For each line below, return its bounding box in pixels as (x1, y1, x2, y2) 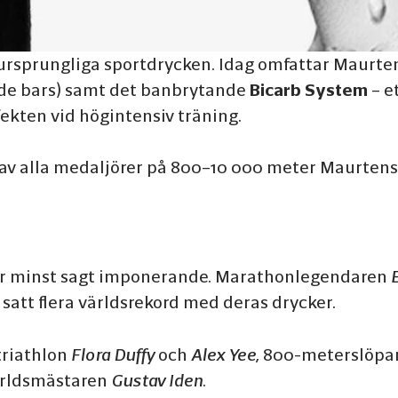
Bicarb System (250, 78, 368, 100)
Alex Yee (191, 343, 256, 365)
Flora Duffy (71, 343, 155, 365)
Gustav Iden (111, 369, 203, 391)
